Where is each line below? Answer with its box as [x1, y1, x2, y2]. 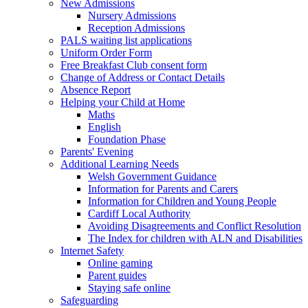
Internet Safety [60, 244, 124, 256]
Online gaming [88, 256, 153, 269]
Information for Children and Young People [88, 195, 276, 207]
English [88, 120, 121, 133]
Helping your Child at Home [60, 96, 185, 108]
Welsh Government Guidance [88, 170, 217, 182]
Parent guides [88, 269, 146, 281]
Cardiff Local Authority [88, 207, 190, 219]
